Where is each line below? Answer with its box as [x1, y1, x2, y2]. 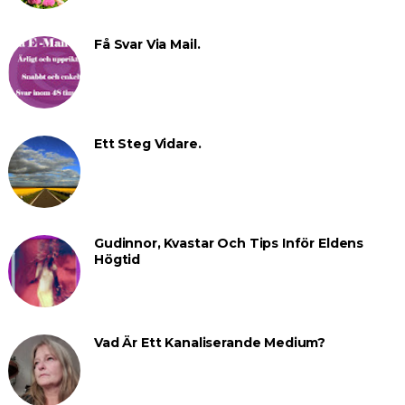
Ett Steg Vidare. [93, 136, 202, 153]
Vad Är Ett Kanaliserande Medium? [93, 334, 326, 352]
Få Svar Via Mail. [93, 36, 201, 53]
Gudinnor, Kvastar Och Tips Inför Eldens [93, 235, 364, 252]
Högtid [93, 251, 141, 268]
